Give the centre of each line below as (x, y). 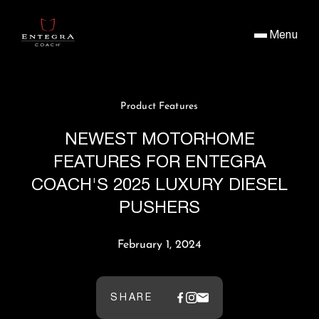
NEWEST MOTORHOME (159, 140)
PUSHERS (159, 208)
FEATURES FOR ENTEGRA (159, 162)
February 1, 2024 (159, 245)
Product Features (159, 106)
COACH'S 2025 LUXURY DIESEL (159, 185)
